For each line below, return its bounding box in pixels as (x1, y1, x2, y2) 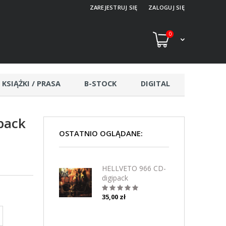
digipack (102, 173, 129, 183)
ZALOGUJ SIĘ (148, 4, 185, 11)
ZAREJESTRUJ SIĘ (89, 4, 138, 11)
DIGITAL (140, 79, 170, 88)
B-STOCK (84, 79, 117, 88)
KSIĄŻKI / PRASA (2, 79, 61, 88)
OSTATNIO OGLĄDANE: (59, 128, 143, 138)
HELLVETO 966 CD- (102, 163, 166, 173)
